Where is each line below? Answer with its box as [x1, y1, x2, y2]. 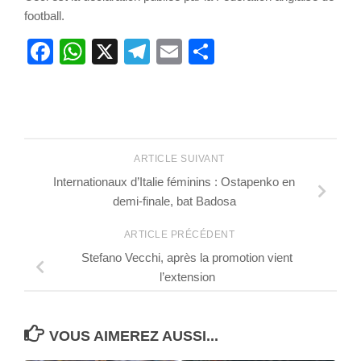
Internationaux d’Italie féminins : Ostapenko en [53, 175, 295, 189]
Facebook [53, 37, 168, 67]
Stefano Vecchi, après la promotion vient [81, 250, 293, 264]
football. [24, 9, 64, 23]
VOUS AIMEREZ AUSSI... [48, 328, 218, 345]
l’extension [159, 269, 215, 284]
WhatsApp [85, 37, 205, 67]
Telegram [150, 37, 257, 67]
